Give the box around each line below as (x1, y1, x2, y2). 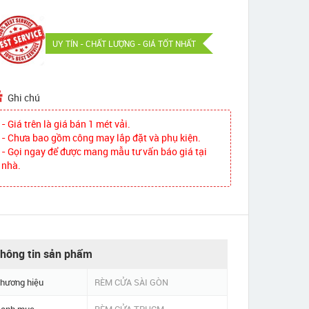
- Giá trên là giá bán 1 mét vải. (1, 117, 131, 130)
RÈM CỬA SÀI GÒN (94, 276, 168, 288)
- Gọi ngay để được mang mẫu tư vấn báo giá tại (1, 145, 208, 158)
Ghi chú (8, 91, 41, 104)
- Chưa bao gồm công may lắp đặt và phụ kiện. (1, 131, 201, 144)
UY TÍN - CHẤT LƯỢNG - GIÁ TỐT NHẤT (52, 38, 197, 49)
